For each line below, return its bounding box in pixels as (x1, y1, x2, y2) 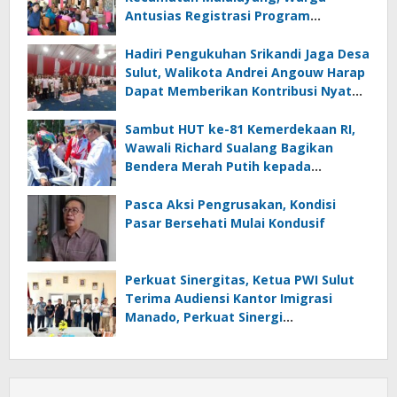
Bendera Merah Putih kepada (125, 158, 311, 175)
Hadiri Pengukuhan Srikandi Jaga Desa (125, 45, 370, 63)
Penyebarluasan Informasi (125, 327, 293, 345)
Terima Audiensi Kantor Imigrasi (125, 290, 332, 307)
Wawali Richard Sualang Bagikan (125, 139, 333, 157)
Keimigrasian (125, 346, 209, 363)
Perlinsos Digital (125, 26, 230, 43)
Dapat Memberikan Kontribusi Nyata (125, 82, 360, 100)
